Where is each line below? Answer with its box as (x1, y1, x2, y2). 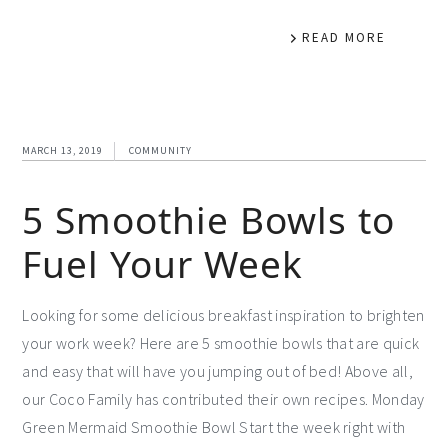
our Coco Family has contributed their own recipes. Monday (22, 388, 425, 409)
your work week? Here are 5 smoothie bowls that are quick (22, 332, 420, 353)
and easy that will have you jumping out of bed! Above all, (22, 360, 413, 381)
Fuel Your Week (22, 237, 304, 289)
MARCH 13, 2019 (22, 143, 104, 157)
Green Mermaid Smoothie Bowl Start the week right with (22, 416, 406, 437)
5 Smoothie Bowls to (22, 193, 396, 245)
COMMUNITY (129, 143, 193, 157)
